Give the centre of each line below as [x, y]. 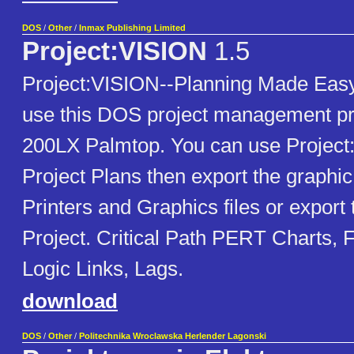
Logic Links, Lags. [103, 269]
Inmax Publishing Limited [132, 28]
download [70, 301]
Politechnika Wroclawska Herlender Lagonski [173, 336]
